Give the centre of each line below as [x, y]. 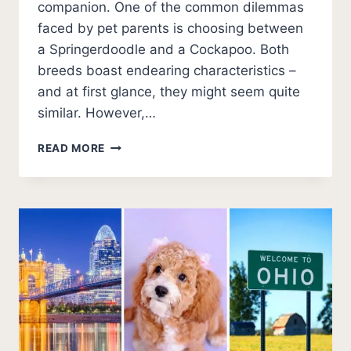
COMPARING [140, 194]
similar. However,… [97, 113]
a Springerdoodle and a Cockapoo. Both [163, 50]
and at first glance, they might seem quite [169, 92]
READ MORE [72, 148]
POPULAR [132, 210]
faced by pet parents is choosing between [170, 29]
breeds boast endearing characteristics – [167, 71]
